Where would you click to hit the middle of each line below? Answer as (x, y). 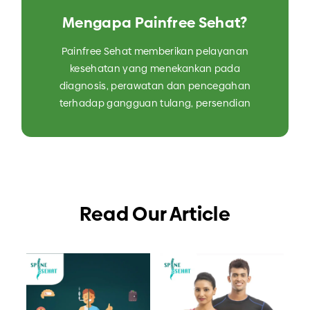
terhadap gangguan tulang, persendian (155, 103)
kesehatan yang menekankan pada (155, 69)
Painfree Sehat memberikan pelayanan (155, 52)
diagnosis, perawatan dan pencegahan (155, 86)
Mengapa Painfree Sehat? (155, 23)
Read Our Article (155, 215)
